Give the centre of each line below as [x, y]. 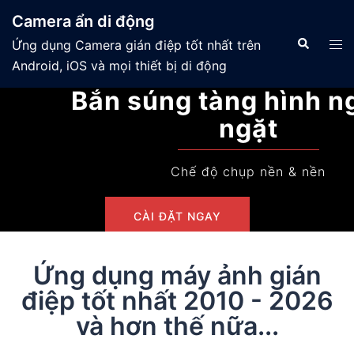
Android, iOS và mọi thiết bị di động [119, 66]
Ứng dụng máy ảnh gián [177, 275]
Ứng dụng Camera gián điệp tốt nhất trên [136, 45]
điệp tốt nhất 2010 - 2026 [177, 301]
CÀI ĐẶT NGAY [177, 216]
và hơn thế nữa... [177, 326]
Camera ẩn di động [83, 21]
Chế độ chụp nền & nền [177, 171]
